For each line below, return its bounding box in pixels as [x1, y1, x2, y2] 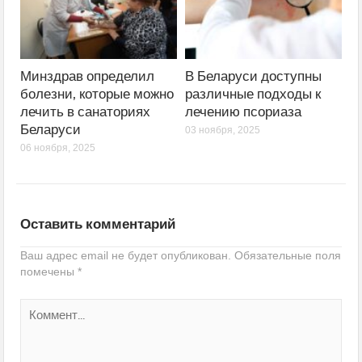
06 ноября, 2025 [20, 142, 96, 154]
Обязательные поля [234, 249, 342, 263]
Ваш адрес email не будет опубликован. [20, 249, 232, 263]
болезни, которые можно [20, 86, 175, 103]
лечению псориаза [185, 103, 301, 121]
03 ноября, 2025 [185, 124, 260, 137]
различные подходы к [185, 86, 321, 103]
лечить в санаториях [20, 103, 151, 121]
